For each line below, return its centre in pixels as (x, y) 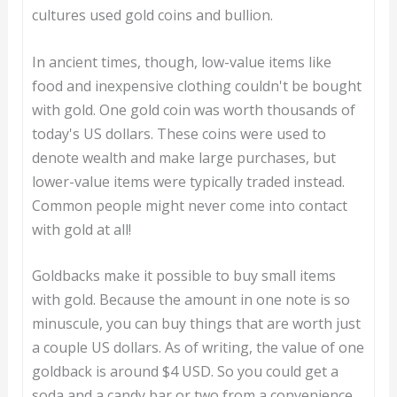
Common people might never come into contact (189, 205)
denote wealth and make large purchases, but (183, 157)
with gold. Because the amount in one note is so (191, 300)
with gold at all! (81, 229)
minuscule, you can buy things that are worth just (196, 324)
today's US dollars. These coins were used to (179, 133)
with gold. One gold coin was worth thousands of (193, 109)
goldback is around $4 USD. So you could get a (185, 372)
